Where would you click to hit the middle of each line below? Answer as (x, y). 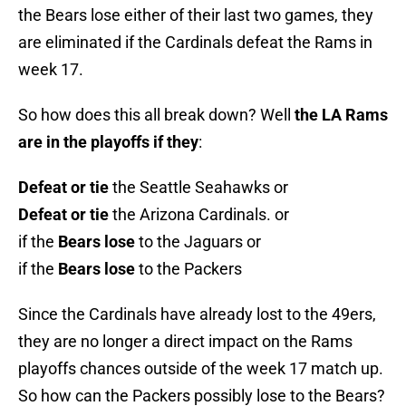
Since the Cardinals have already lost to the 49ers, (197, 314)
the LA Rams (341, 115)
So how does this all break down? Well (156, 115)
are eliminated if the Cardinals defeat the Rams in (195, 43)
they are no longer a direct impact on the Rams (185, 342)
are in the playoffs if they (108, 142)
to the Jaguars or (198, 242)
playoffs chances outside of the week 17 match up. (201, 369)
